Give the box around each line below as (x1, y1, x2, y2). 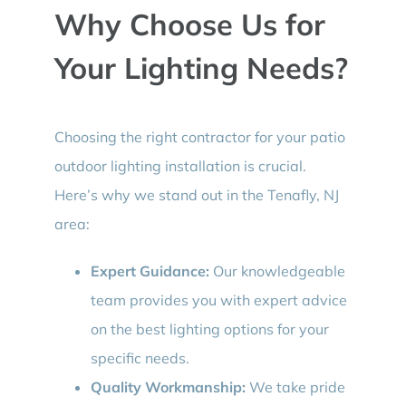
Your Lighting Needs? (53, 49, 348, 87)
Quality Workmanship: (90, 377, 246, 396)
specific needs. (90, 348, 189, 367)
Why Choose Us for (53, 5, 325, 43)
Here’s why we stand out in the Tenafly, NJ (53, 185, 339, 204)
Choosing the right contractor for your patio (53, 127, 345, 146)
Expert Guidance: (90, 261, 209, 280)
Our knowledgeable (208, 261, 345, 280)
